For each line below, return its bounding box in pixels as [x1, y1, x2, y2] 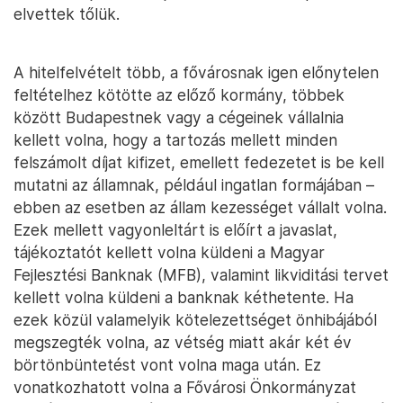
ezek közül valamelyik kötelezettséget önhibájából [13, 310, 377, 330]
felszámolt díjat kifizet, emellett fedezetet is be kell [13, 153, 384, 173]
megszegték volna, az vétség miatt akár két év [13, 333, 352, 353]
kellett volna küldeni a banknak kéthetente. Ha [13, 288, 354, 308]
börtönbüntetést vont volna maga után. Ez [13, 355, 321, 375]
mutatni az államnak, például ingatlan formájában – [13, 175, 374, 195]
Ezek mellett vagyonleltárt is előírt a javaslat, [13, 220, 337, 240]
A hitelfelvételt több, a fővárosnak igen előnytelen [13, 63, 379, 83]
